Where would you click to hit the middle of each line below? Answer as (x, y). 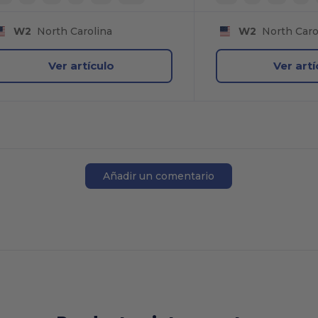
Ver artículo (82, 66)
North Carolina (72, 31)
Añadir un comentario (159, 176)
